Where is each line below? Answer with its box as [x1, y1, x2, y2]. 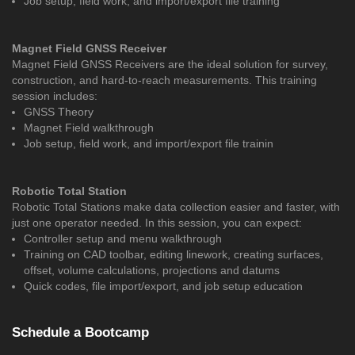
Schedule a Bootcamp [12, 325, 149, 341]
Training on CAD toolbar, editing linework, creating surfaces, [24, 248, 323, 261]
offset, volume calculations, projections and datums [24, 264, 280, 277]
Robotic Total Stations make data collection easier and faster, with [12, 200, 340, 214]
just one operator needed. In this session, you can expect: [12, 216, 302, 230]
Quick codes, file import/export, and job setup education [24, 280, 306, 293]
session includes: [12, 90, 97, 103]
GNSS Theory [24, 105, 94, 119]
